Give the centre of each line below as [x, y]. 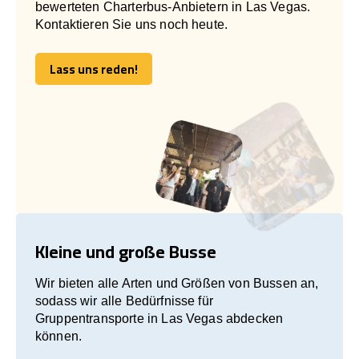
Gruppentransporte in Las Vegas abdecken [159, 318]
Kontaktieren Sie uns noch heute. [132, 24]
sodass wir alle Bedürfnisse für [124, 301]
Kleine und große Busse [126, 251]
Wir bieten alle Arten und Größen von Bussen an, [177, 283]
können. [59, 336]
